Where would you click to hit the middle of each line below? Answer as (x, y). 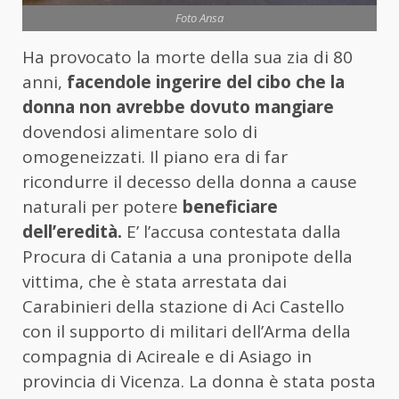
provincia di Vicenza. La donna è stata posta (199, 381)
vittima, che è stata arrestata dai (155, 281)
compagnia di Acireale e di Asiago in (167, 356)
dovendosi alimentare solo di (140, 131)
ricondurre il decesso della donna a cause (190, 181)
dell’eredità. (72, 231)
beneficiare (228, 206)
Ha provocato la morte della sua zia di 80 (187, 57)
